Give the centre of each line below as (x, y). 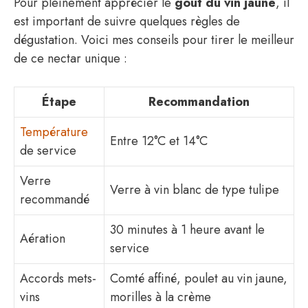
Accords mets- (58, 278)
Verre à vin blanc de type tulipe (195, 190)
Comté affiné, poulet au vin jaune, (199, 278)
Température (54, 132)
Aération (43, 239)
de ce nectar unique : (70, 58)
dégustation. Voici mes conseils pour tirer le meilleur (154, 40)
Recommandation (199, 102)
